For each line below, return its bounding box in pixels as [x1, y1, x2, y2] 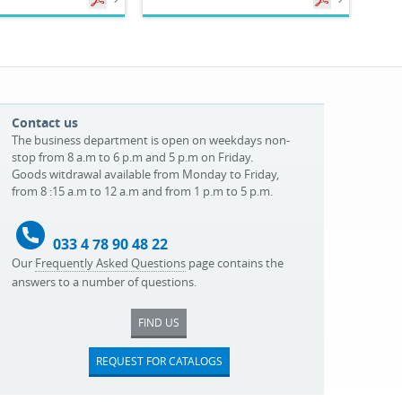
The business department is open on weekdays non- [12, 132, 291, 148]
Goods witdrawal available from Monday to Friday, [12, 166, 280, 182]
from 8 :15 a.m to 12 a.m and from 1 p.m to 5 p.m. [12, 183, 274, 199]
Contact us [12, 114, 79, 131]
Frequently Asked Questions [35, 255, 187, 271]
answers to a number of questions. [12, 274, 197, 290]
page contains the [186, 255, 284, 271]
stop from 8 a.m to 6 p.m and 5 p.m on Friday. [12, 149, 254, 165]
